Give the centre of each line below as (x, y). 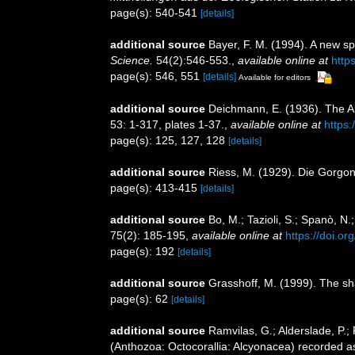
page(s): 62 (141, 299)
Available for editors (275, 78)
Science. (132, 61)
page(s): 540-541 (155, 13)
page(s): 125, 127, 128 (169, 141)
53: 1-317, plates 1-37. (167, 125)
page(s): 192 (144, 252)
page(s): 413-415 (155, 188)
